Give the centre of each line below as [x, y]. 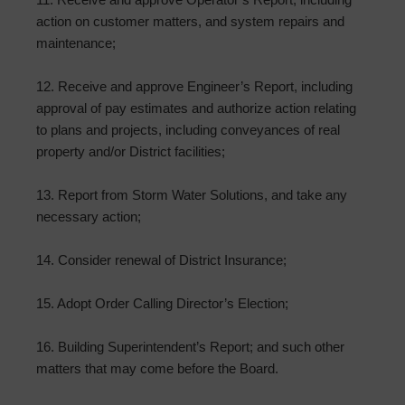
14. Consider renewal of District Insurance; [161, 260]
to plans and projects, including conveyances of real [188, 130]
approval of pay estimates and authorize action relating [196, 108]
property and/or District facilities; [131, 152]
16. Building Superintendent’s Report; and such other [190, 347]
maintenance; [76, 43]
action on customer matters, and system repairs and [190, 22]
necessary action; [89, 217]
